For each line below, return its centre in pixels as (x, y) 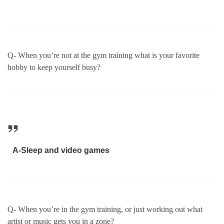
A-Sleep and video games (62, 150)
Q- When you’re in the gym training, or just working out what (105, 209)
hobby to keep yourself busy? (54, 67)
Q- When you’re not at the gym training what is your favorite (103, 55)
